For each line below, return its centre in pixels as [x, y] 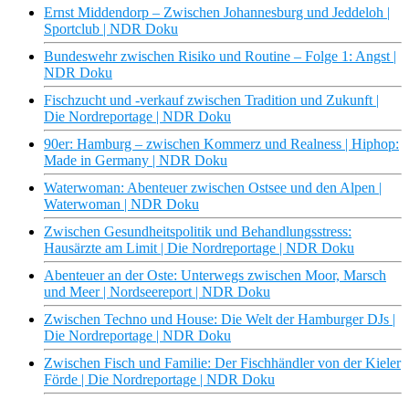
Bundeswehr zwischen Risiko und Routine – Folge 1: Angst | [220, 57]
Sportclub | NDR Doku [111, 29]
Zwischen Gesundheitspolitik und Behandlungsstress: [198, 232]
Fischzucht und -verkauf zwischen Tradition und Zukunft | [211, 100]
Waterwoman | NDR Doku [121, 204]
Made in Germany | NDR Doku [136, 161]
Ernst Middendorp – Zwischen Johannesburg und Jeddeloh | [217, 13]
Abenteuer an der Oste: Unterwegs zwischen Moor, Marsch [215, 276]
